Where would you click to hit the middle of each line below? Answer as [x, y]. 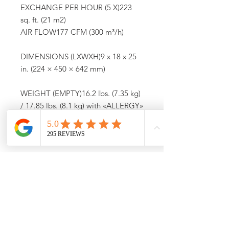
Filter [29, 118]
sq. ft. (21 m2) [43, 20]
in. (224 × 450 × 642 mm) [63, 69]
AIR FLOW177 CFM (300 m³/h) [72, 32]
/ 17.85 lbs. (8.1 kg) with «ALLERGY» [82, 106]
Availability [40, 211]
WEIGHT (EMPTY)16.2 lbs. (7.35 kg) [81, 94]
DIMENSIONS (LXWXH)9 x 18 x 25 [78, 57]
